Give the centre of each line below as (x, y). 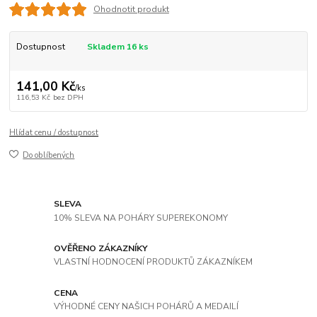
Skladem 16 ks (117, 46)
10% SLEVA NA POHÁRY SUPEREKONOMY (141, 218)
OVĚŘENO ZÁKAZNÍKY (101, 248)
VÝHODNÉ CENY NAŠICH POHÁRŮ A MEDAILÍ (146, 307)
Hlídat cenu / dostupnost (54, 132)
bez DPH (68, 97)
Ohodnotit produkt (131, 9)
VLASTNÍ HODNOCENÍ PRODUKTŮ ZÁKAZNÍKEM (154, 262)
